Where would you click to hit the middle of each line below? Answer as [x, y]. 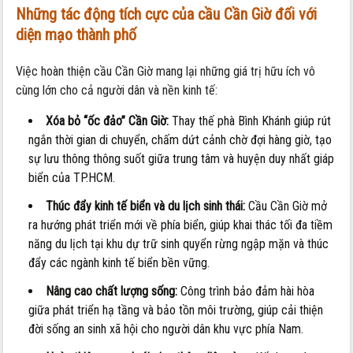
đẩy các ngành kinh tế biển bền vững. [119, 263]
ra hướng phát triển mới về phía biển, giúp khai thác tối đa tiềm [181, 225]
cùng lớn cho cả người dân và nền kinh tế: [117, 91]
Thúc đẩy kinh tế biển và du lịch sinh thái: [146, 206]
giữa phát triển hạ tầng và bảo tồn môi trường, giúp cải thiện [176, 310]
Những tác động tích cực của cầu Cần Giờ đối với [167, 15]
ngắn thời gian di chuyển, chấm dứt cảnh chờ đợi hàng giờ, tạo [180, 140]
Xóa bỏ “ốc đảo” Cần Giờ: [108, 121]
